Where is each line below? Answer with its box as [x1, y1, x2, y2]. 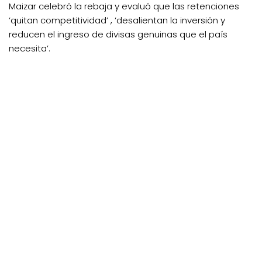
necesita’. [9, 42, 50, 54]
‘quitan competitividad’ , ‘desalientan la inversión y [9, 13, 225, 26]
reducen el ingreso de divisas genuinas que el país [9, 27, 227, 40]
